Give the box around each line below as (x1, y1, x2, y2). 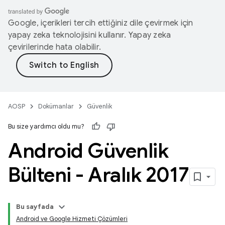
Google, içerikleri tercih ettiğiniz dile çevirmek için (8, 18, 193, 28)
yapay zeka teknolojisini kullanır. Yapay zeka (8, 30, 171, 40)
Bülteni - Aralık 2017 (8, 162, 189, 187)
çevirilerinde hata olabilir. (8, 42, 101, 52)
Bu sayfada (16, 202, 54, 211)
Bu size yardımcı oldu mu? (8, 122, 84, 131)
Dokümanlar (38, 102, 74, 110)
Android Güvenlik (8, 138, 168, 163)
